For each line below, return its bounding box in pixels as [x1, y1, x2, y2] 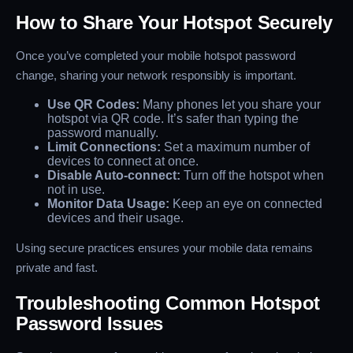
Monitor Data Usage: [47, 197, 169, 211]
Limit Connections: [47, 140, 161, 154]
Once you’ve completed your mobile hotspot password [16, 49, 295, 63]
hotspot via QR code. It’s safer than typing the [47, 112, 299, 126]
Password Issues [16, 313, 163, 335]
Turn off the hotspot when [180, 169, 324, 183]
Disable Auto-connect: [47, 169, 180, 183]
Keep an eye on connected [169, 197, 322, 211]
